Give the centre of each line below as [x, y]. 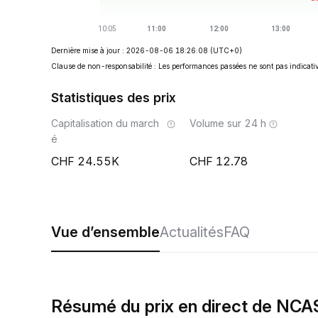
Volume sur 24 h [228, 123]
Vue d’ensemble [105, 232]
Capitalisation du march [105, 123]
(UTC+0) [226, 50]
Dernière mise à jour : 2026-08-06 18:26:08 [130, 50]
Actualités [192, 232]
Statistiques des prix [114, 98]
